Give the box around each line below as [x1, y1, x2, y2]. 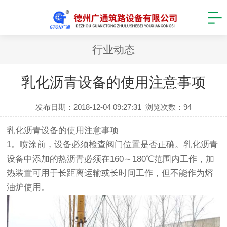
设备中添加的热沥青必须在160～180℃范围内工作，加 [7, 154, 215, 164]
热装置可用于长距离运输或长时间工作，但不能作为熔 [7, 168, 214, 178]
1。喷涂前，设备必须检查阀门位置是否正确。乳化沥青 [7, 140, 218, 149]
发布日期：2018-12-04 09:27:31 [35, 103, 141, 111]
